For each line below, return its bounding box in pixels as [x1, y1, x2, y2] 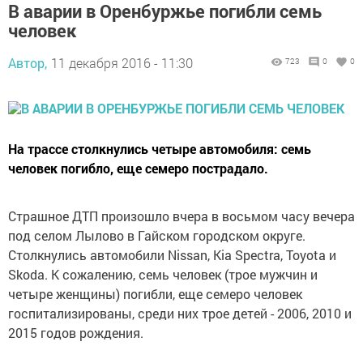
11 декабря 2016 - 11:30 [51, 54, 193, 72]
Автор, [8, 54, 47, 72]
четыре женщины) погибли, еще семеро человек [8, 285, 302, 303]
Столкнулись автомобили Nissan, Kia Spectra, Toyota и [8, 246, 336, 264]
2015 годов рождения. [8, 324, 143, 342]
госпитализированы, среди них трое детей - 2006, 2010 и [8, 305, 352, 322]
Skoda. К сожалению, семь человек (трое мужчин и [8, 266, 318, 284]
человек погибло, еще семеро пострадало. [8, 160, 268, 177]
